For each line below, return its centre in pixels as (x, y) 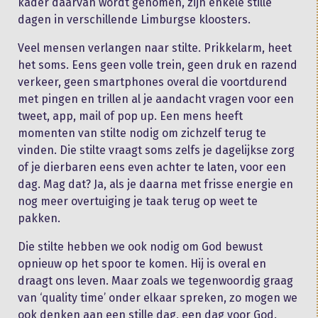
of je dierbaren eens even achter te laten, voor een (152, 167)
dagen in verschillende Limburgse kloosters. (134, 19)
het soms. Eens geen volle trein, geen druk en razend (158, 65)
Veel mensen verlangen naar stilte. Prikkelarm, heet (155, 48)
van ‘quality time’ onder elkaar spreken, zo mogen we (158, 297)
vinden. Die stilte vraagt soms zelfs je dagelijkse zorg (156, 150)
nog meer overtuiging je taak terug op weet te (138, 201)
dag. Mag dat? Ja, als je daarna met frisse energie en (155, 184)
